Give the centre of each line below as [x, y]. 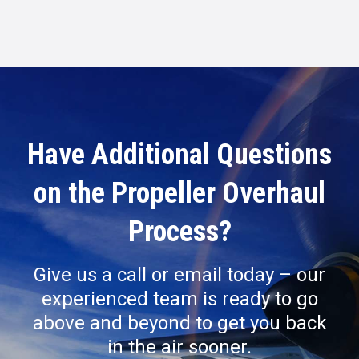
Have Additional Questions [179, 154]
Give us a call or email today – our [179, 274]
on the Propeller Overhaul [179, 193]
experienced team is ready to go [179, 298]
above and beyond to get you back [179, 323]
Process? [179, 231]
